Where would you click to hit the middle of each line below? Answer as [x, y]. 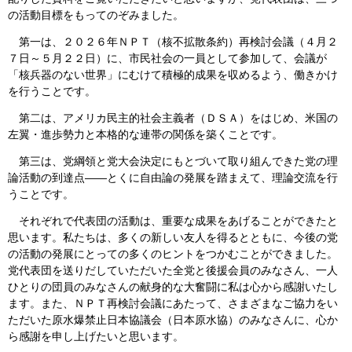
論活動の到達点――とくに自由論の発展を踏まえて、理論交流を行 [173, 177]
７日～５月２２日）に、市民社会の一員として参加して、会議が [167, 58]
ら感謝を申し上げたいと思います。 [96, 336]
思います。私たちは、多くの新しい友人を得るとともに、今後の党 [173, 237]
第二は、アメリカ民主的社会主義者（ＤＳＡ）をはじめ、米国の [173, 117]
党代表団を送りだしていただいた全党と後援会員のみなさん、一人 [173, 270]
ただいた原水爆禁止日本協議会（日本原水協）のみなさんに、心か [173, 319]
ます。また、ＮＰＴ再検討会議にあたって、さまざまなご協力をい [173, 303]
